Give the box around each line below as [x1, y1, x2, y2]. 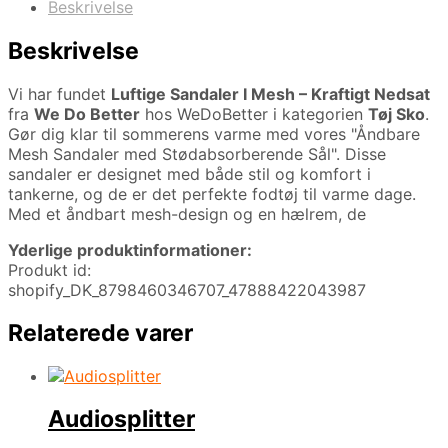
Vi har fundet [8, 83, 111, 104]
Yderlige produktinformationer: [8, 239, 252, 260]
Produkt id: [8, 259, 91, 280]
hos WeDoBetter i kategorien [140, 103, 368, 124]
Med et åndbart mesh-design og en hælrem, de [8, 203, 366, 224]
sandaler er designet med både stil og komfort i [8, 163, 371, 184]
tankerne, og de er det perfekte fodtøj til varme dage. [8, 183, 416, 204]
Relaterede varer [8, 318, 193, 347]
